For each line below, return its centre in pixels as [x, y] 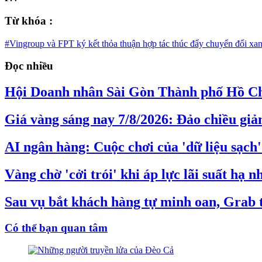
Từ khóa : [29, 20]
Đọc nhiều [29, 66]
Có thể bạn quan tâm [56, 227]
